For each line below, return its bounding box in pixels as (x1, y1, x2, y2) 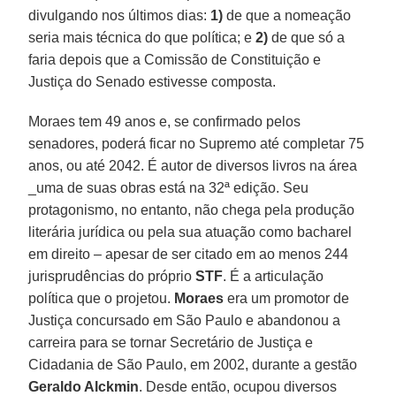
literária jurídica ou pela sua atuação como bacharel (28, 224, 353, 240)
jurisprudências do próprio (28, 268, 196, 284)
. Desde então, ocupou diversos (139, 378, 338, 394)
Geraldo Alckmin (28, 378, 140, 394)
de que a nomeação (223, 7, 352, 23)
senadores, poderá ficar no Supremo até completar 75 (28, 135, 365, 151)
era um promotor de (224, 290, 350, 306)
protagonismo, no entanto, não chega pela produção (28, 202, 355, 217)
